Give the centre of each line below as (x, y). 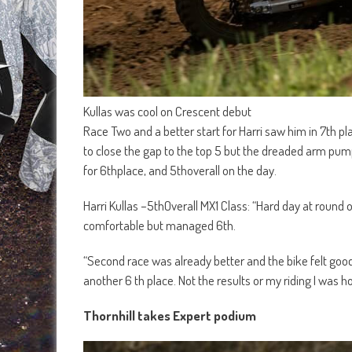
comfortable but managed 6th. (159, 225)
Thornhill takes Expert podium (170, 315)
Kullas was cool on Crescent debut (167, 111)
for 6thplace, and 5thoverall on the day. (180, 170)
